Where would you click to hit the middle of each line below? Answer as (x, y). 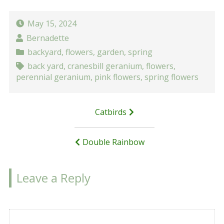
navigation (39, 130)
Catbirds (111, 112)
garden (110, 52)
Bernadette (47, 38)
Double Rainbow (113, 142)
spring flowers (172, 77)
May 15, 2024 (52, 24)
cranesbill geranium (104, 66)
